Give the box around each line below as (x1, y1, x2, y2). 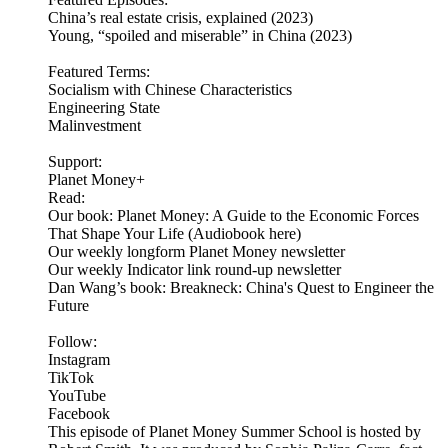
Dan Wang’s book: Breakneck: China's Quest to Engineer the (48, 279, 434, 297)
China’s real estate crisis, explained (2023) (48, 9, 317, 27)
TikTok (48, 369, 94, 387)
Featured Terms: (48, 63, 154, 81)
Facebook (48, 405, 110, 423)
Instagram (48, 351, 110, 369)
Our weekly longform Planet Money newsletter (48, 243, 345, 261)
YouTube (48, 387, 106, 405)
